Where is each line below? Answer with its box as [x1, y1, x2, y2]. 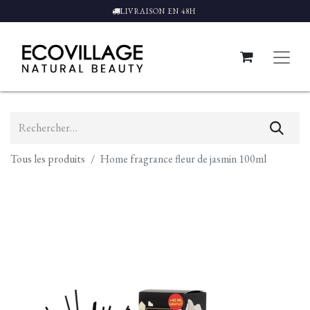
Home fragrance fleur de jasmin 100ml [100, 152, 266, 167]
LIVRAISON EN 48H [120, 6, 199, 16]
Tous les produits [10, 152, 85, 167]
